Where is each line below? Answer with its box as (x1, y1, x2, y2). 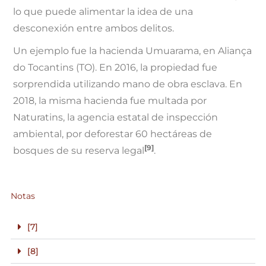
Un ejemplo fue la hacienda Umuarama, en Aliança (13, 45, 252, 57)
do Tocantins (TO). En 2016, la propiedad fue (13, 62, 218, 74)
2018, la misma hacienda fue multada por (13, 95, 207, 107)
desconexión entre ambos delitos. (13, 23, 175, 34)
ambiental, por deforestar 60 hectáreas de (13, 128, 213, 140)
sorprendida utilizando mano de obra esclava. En (13, 78, 243, 90)
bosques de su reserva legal (13, 145, 145, 157)
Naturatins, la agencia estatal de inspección (13, 112, 218, 123)
